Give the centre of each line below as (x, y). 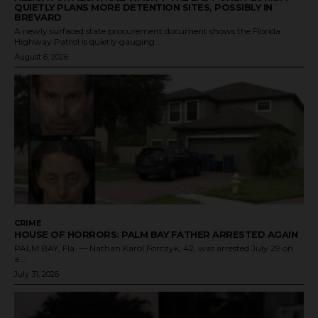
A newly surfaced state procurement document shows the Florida (147, 31)
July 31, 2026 (37, 274)
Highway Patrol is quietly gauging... (88, 41)
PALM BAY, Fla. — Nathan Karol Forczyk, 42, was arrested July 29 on (154, 248)
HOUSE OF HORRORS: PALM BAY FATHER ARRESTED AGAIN (156, 235)
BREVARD (38, 17)
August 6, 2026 (41, 56)
